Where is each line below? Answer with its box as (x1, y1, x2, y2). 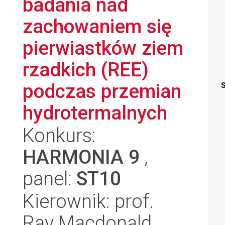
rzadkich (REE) (23, 58, 149, 81)
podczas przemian (23, 80, 181, 102)
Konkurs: (23, 124, 96, 147)
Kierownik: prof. (23, 190, 154, 212)
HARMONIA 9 (23, 146, 140, 168)
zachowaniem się (23, 15, 172, 38)
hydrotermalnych (23, 101, 167, 124)
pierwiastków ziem (23, 37, 183, 59)
